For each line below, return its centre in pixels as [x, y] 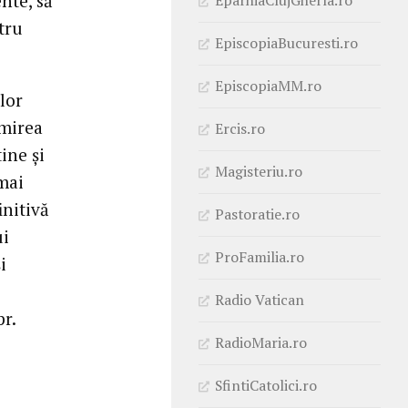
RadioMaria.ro [261, 342]
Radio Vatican [260, 299]
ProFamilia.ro [260, 256]
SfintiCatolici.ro [266, 385]
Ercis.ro [240, 128]
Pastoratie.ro [257, 214]
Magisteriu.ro [259, 171]
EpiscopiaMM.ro [268, 85]
